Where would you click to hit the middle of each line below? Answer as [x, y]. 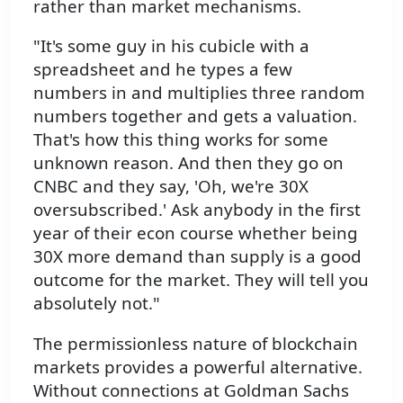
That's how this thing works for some [181, 139]
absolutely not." [97, 303]
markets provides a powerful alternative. [198, 367]
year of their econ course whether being [196, 233]
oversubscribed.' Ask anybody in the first [197, 210]
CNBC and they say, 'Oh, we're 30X [171, 186]
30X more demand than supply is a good [197, 256]
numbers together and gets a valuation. [195, 116]
